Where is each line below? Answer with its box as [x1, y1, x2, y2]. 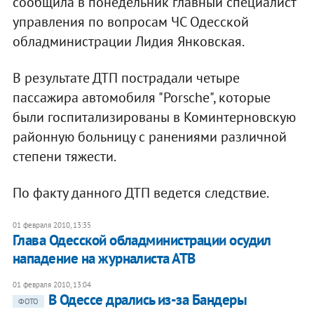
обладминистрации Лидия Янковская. [12, 32, 245, 50]
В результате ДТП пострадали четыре [12, 68, 240, 87]
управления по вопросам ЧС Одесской [12, 12, 249, 31]
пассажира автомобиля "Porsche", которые [12, 88, 271, 107]
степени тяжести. [12, 146, 116, 165]
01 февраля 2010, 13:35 [12, 219, 91, 230]
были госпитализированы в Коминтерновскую [12, 107, 296, 126]
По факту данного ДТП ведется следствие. [12, 183, 269, 202]
